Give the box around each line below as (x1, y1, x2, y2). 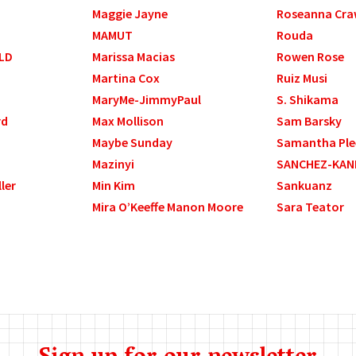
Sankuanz (276, 177, 332, 194)
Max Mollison (92, 113, 164, 130)
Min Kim (92, 177, 136, 194)
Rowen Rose (276, 48, 344, 65)
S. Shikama (276, 91, 339, 108)
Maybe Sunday (92, 134, 173, 151)
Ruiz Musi (276, 70, 327, 87)
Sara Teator (276, 199, 344, 215)
